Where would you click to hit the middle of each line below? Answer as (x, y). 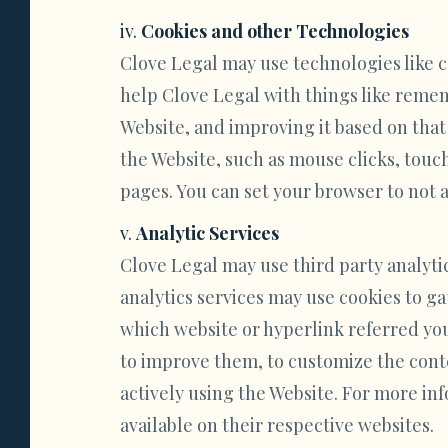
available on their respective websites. (277, 425)
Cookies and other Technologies (275, 31)
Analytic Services (207, 233)
